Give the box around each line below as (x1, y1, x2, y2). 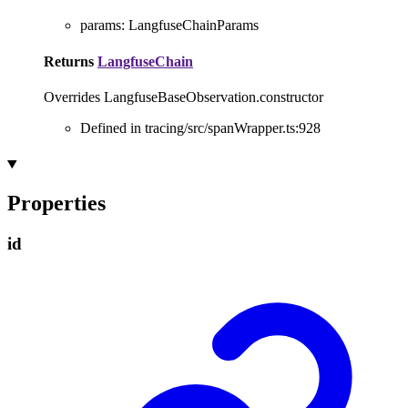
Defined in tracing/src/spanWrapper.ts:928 (80, 119, 321, 136)
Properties (7, 190, 106, 215)
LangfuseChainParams (128, 17, 259, 34)
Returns (44, 53, 97, 69)
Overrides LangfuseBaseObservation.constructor (44, 88, 323, 105)
